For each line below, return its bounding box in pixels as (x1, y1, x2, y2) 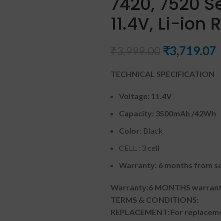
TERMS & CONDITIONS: (110, 195, 199, 204)
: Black (140, 126, 163, 135)
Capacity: (119, 109, 155, 118)
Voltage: (119, 91, 151, 101)
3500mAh (155, 109, 190, 118)
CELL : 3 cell (119, 143, 159, 152)
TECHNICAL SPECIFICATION (110, 69, 215, 78)
